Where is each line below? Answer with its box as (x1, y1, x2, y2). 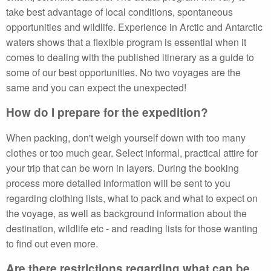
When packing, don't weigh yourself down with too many (6, 131, 246, 145)
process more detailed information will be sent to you (6, 176, 230, 190)
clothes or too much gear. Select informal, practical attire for (6, 146, 258, 160)
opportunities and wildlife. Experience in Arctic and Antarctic (6, 20, 263, 34)
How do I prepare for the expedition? (6, 104, 208, 120)
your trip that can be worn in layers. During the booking (6, 161, 239, 175)
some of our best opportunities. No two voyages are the (6, 65, 241, 79)
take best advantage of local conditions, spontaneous (6, 5, 233, 19)
